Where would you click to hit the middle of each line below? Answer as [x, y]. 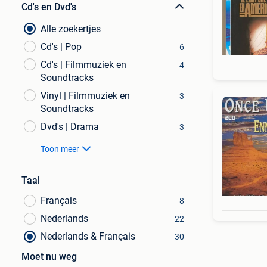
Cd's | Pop [61, 47]
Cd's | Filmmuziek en [83, 65]
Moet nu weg [49, 257]
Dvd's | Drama [70, 127]
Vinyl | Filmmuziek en [85, 96]
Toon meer [60, 149]
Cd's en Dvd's [49, 7]
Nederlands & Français [88, 236]
